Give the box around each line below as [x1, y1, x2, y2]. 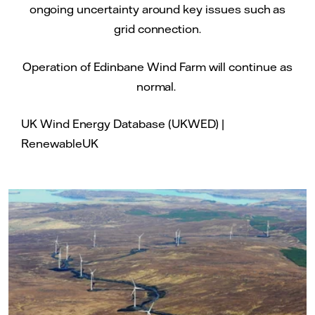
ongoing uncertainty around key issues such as [29, 2, 286, 17]
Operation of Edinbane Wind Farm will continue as [22, 59, 292, 74]
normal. [136, 79, 179, 94]
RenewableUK [21, 136, 98, 151]
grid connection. [113, 22, 202, 37]
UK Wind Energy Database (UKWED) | [21, 117, 225, 131]
